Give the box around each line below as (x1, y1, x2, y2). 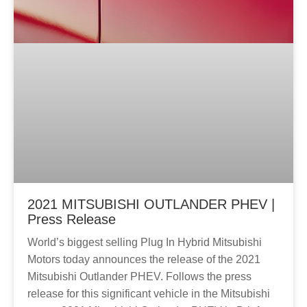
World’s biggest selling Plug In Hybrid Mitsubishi (27, 236, 262, 249)
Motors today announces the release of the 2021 (27, 254, 260, 266)
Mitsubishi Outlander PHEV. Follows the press (27, 271, 251, 283)
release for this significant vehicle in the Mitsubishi (27, 288, 270, 300)
